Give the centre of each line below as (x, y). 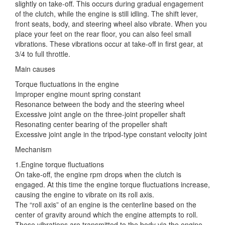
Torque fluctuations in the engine (67, 84)
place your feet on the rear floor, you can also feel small (103, 33)
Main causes (35, 69)
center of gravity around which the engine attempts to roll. (106, 214)
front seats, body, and (49, 23)
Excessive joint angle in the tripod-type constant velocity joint (111, 134)
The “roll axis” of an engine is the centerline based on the (106, 204)
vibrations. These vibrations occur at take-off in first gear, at (109, 43)
